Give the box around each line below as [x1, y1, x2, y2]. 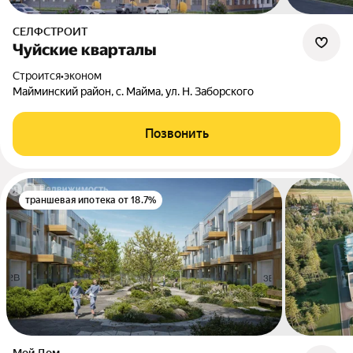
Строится [20, 69, 61, 82]
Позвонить [144, 126, 209, 141]
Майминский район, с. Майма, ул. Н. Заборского [13, 85, 254, 98]
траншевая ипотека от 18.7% [25, 195, 157, 206]
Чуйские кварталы [13, 40, 157, 59]
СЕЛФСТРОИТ [20, 25, 87, 38]
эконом [64, 69, 102, 82]
